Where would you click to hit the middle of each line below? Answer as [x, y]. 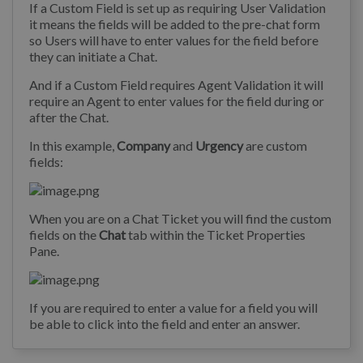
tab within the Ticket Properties [216, 235]
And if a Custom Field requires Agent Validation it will [176, 85]
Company [143, 146]
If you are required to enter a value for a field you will [173, 308]
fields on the [64, 235]
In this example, [73, 146]
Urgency [219, 146]
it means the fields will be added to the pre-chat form [175, 24]
